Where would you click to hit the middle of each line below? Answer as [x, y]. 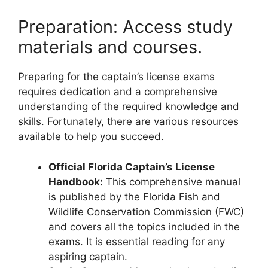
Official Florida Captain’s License [132, 167]
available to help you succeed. [91, 136]
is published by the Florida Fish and [134, 197]
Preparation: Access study [125, 27]
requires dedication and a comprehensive [118, 92]
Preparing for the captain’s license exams [116, 77]
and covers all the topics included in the [144, 226]
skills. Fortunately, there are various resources [128, 121]
